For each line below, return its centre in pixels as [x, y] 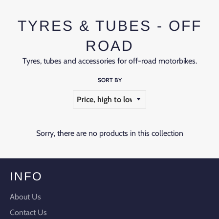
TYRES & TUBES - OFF [109, 26]
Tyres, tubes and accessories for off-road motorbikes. [109, 61]
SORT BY [109, 80]
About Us [25, 197]
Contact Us [28, 213]
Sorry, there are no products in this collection [109, 133]
